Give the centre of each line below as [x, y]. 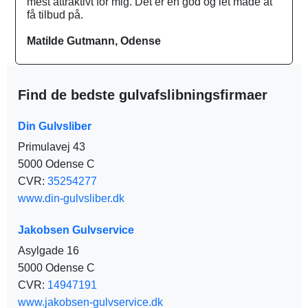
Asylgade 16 [48, 251]
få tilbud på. [55, 15]
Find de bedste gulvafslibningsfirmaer [143, 95]
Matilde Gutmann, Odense [94, 41]
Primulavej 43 [52, 147]
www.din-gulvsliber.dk [71, 199]
